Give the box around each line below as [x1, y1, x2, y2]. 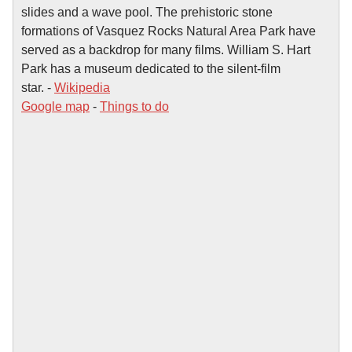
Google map [21, 99, 90, 113]
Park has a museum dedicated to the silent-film [21, 61, 280, 75]
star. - [21, 80, 54, 94]
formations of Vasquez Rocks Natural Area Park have [21, 24, 316, 38]
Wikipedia [54, 80, 110, 94]
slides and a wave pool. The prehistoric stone [21, 5, 273, 19]
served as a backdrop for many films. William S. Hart [21, 42, 310, 57]
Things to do [100, 99, 169, 113]
